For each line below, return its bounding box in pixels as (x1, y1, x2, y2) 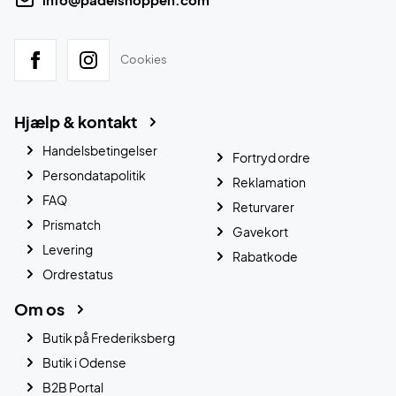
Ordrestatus (42, 265, 113, 282)
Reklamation (232, 173, 306, 190)
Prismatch (42, 216, 101, 232)
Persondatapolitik (42, 166, 146, 183)
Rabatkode (232, 247, 298, 264)
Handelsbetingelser (42, 141, 157, 158)
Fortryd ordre (232, 148, 310, 165)
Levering (42, 240, 93, 257)
